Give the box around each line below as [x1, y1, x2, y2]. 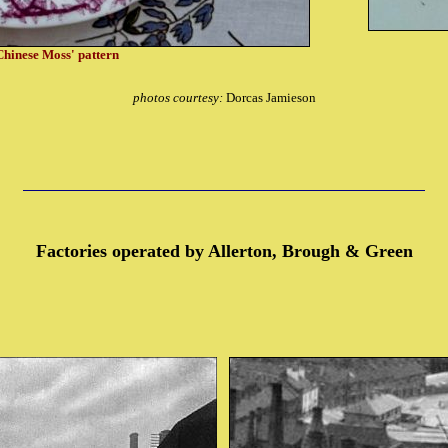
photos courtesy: [132, 90, 226, 105]
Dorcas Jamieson [225, 90, 316, 105]
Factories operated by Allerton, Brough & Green [35, 241, 413, 261]
